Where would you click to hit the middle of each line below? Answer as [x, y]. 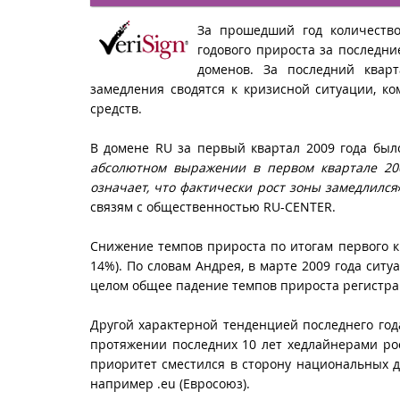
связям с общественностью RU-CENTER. [213, 206]
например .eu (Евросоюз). [170, 384]
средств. [116, 108]
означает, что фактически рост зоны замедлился [244, 187]
